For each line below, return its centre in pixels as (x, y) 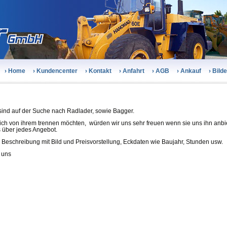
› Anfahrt (132, 71)
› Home (15, 71)
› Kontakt (98, 71)
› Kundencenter (55, 71)
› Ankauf (189, 71)
